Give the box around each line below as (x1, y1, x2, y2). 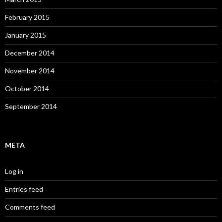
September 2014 (5, 102, 57, 111)
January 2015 (5, 31, 46, 40)
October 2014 (5, 84, 49, 93)
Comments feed (5, 203, 55, 212)
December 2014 (5, 49, 55, 57)
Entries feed (5, 185, 43, 194)
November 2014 (5, 66, 55, 75)
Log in (5, 167, 23, 176)
